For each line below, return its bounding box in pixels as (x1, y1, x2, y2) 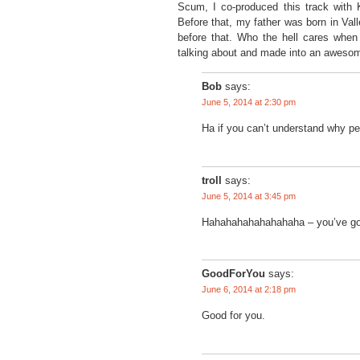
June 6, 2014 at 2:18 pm (202, 284, 296, 295)
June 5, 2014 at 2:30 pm (202, 96, 296, 107)
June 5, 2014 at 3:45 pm (202, 190, 296, 201)
